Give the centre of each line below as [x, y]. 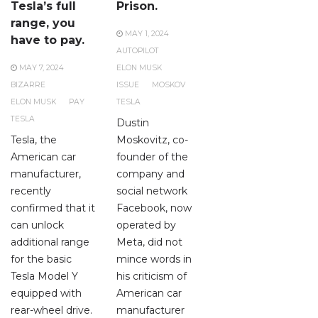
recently [31, 191]
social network [152, 191]
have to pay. [48, 40]
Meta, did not [150, 242]
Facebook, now [154, 208]
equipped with [46, 294]
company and [151, 174]
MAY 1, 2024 [147, 34]
